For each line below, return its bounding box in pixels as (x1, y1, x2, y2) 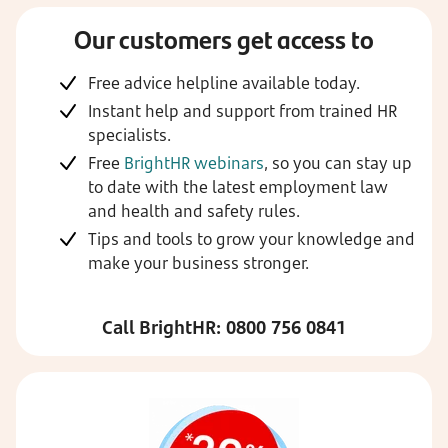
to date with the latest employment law (88, 176, 388, 198)
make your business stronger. (88, 252, 309, 274)
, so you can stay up (264, 152, 412, 174)
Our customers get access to (74, 20, 374, 57)
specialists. (88, 124, 171, 146)
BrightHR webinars (124, 152, 264, 174)
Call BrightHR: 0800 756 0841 (102, 315, 346, 339)
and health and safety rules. (88, 200, 300, 222)
